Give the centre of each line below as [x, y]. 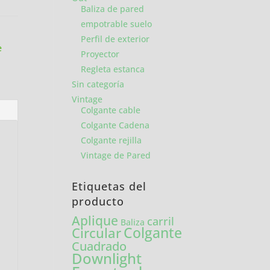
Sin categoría [98, 84]
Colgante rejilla [111, 140]
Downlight [107, 258]
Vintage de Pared [116, 155]
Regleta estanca [113, 69]
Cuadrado [99, 246]
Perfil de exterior [115, 39]
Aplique [95, 221]
